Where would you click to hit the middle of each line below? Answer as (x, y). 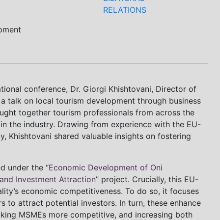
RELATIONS (125, 10)
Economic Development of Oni (106, 167)
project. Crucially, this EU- (149, 179)
